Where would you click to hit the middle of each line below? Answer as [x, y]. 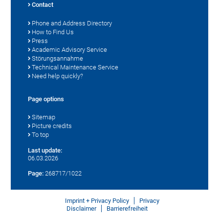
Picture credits [52, 126]
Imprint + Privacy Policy [97, 201]
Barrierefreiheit [127, 209]
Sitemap [44, 117]
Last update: [45, 151]
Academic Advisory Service [70, 50]
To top [41, 135]
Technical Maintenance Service [75, 67]
